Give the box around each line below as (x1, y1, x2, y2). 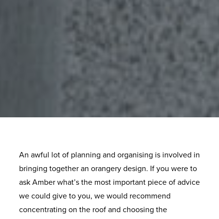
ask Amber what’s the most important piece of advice (19, 177, 200, 187)
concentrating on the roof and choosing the (19, 205, 167, 215)
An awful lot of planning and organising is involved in (19, 150, 200, 160)
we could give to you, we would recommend (19, 191, 171, 201)
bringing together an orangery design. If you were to (19, 164, 197, 174)
